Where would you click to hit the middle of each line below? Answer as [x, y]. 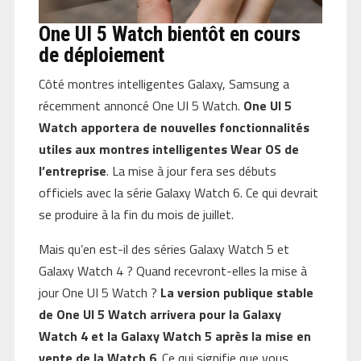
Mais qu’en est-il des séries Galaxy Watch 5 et [164, 249]
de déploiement [101, 55]
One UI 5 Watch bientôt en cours [169, 34]
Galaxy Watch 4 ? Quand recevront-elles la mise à [172, 271]
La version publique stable [237, 293]
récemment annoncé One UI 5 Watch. [141, 106]
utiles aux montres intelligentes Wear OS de [168, 149]
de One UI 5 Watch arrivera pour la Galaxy [160, 315]
